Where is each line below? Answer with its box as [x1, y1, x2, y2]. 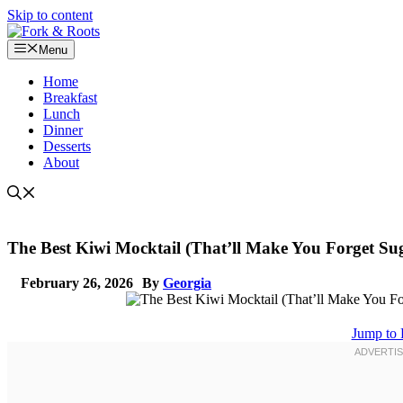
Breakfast [43, 90, 97, 106]
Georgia [163, 274, 211, 291]
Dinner [43, 122, 83, 139]
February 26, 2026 [21, 274, 133, 291]
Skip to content [7, 7, 93, 22]
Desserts [43, 139, 91, 155]
